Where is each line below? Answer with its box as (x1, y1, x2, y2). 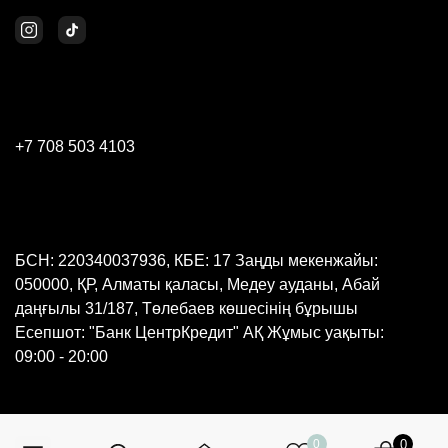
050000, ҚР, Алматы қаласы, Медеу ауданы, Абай (15, 276, 380, 294)
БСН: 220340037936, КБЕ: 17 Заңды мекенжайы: (15, 252, 378, 270)
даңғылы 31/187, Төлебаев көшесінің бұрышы (15, 300, 358, 318)
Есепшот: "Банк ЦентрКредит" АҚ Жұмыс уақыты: (15, 324, 384, 342)
